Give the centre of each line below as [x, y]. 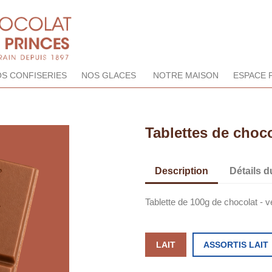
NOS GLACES [108, 76]
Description [182, 171]
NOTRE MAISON [185, 76]
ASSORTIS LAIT [236, 245]
